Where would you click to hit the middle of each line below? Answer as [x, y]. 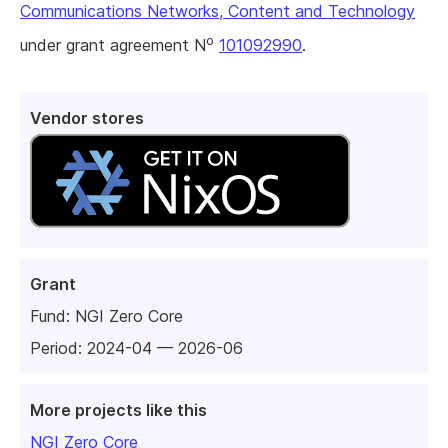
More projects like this [118, 410]
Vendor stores [87, 117]
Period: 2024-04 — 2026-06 [136, 348]
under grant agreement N [113, 45]
